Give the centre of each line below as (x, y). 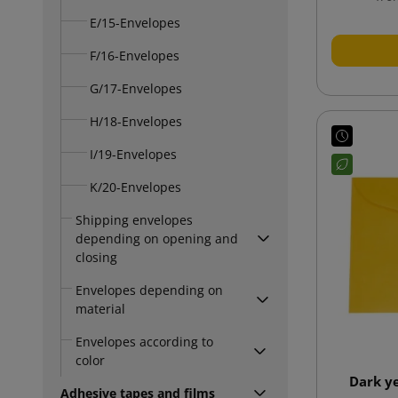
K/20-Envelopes (135, 187)
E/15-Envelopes (135, 22)
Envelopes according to (144, 341)
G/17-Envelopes (136, 88)
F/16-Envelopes (135, 55)
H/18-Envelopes (136, 121)
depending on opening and (157, 238)
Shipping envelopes (134, 219)
